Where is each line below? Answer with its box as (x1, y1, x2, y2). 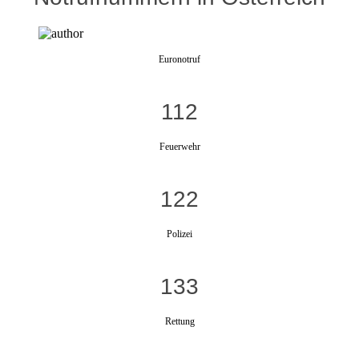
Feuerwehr (159, 140, 200, 152)
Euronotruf (159, 53, 200, 65)
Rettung (164, 315, 195, 327)
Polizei (167, 228, 192, 240)
